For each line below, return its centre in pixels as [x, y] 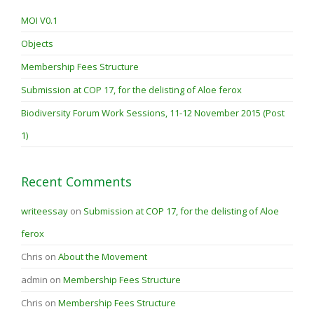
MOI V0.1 [39, 21]
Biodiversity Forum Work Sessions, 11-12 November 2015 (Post [153, 113]
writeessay [45, 211]
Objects [37, 44]
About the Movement [103, 257]
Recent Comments [76, 182]
